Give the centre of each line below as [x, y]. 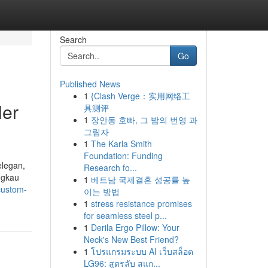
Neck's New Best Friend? [131, 239]
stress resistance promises [141, 203]
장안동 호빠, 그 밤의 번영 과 [144, 120]
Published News [90, 84]
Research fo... [110, 167]
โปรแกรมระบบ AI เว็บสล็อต [142, 251]
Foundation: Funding [123, 156]
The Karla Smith [121, 144]
